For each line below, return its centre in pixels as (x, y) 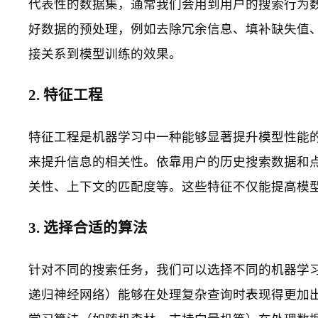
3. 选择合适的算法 (88, 228)
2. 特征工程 (66, 95)
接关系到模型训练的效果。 (105, 54)
